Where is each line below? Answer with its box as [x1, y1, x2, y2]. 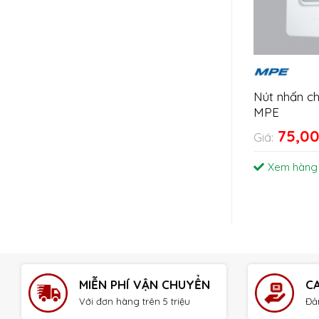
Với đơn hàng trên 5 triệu [79, 295, 190, 307]
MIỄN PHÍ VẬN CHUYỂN [79, 276, 210, 292]
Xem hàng [267, 160, 318, 174]
